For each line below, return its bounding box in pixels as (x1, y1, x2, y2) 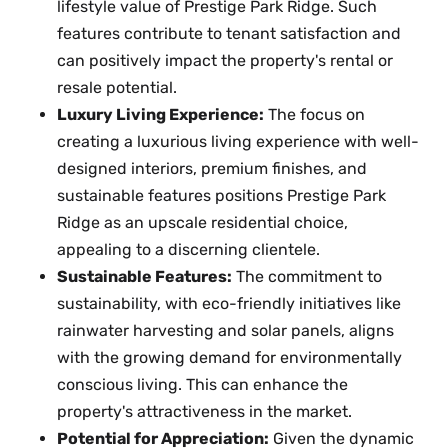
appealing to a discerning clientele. (57, 240, 320, 259)
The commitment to (232, 267, 382, 286)
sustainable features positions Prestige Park (57, 186, 386, 205)
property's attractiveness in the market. (57, 402, 352, 421)
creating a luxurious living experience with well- (57, 132, 419, 151)
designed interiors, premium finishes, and (57, 159, 367, 178)
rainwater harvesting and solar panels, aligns (57, 321, 394, 340)
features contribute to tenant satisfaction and (57, 24, 401, 43)
